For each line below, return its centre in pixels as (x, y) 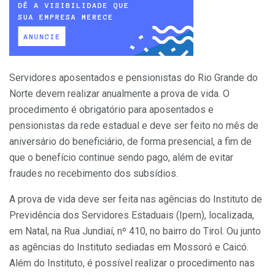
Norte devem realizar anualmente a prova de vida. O (119, 93)
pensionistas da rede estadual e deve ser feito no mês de (134, 125)
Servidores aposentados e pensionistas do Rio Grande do (134, 77)
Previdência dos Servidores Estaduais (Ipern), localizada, (132, 215)
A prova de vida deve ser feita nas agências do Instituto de (136, 199)
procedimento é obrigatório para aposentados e (111, 109)
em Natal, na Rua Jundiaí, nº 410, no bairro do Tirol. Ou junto (135, 231)
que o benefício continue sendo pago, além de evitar (121, 157)
